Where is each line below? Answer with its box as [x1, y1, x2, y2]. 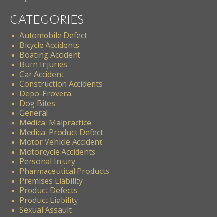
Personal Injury [19, 155, 75, 167]
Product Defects [19, 185, 77, 196]
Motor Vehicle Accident [19, 136, 102, 147]
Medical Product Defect [19, 126, 103, 138]
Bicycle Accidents [19, 39, 79, 50]
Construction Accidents [19, 78, 103, 89]
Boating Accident [19, 49, 80, 60]
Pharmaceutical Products [19, 165, 109, 176]
